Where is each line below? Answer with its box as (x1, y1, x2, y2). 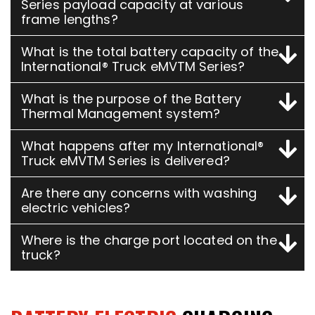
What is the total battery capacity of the (21, 42, 278, 60)
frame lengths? (21, 10, 118, 28)
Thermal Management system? (21, 104, 221, 122)
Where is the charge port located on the (21, 231, 277, 249)
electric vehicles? (21, 198, 131, 217)
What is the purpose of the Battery (21, 89, 242, 108)
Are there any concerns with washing (21, 184, 257, 202)
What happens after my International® (21, 136, 264, 155)
